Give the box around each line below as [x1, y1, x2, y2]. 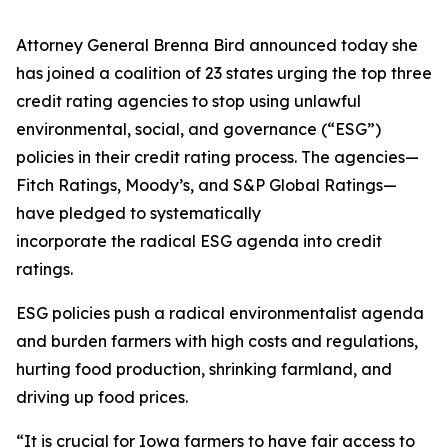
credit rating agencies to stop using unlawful [16, 91, 361, 111]
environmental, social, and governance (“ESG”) [16, 119, 381, 139]
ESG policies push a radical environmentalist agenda [16, 303, 424, 323]
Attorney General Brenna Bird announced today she [16, 35, 418, 55]
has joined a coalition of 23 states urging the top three [16, 63, 432, 83]
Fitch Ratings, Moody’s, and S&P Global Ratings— [16, 175, 397, 195]
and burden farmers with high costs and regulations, [16, 331, 418, 351]
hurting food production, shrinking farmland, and [16, 359, 392, 379]
